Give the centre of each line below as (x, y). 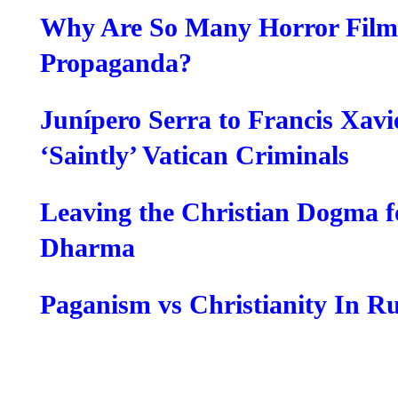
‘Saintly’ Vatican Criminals (195, 155)
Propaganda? (116, 63)
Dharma (88, 248)
